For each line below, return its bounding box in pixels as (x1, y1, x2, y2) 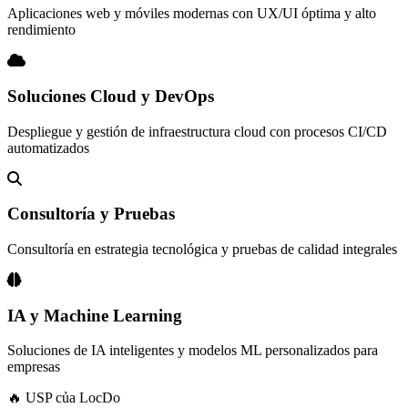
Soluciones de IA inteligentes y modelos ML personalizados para (7, 342, 378, 359)
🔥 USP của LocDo (7, 390, 120, 406)
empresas (7, 359, 60, 375)
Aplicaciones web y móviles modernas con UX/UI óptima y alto (7, 5, 376, 22)
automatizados (7, 139, 89, 156)
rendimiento (7, 22, 76, 38)
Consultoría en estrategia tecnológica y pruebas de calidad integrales (7, 240, 397, 257)
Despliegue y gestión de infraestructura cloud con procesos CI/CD (7, 123, 387, 139)
